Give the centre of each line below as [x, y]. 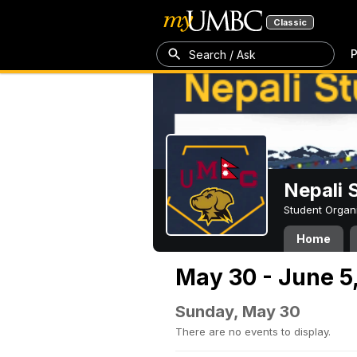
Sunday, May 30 [238, 312]
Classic [290, 22]
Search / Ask [222, 54]
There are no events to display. [253, 331]
